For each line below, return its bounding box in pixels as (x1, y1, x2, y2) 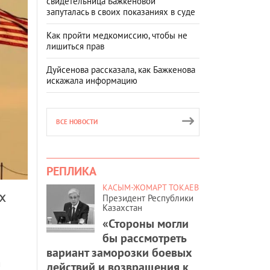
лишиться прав (46, 40, 104, 52)
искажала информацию (46, 74, 137, 86)
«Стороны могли (102, 215, 189, 231)
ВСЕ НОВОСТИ (56, 117, 98, 126)
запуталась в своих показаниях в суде (46, 5, 195, 17)
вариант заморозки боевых (46, 244, 192, 260)
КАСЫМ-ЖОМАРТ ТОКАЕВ (102, 181, 199, 193)
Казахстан (102, 201, 142, 213)
